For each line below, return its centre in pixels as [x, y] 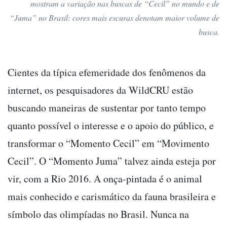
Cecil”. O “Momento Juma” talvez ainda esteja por [112, 161]
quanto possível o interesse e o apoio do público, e [111, 125]
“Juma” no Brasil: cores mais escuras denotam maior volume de [115, 17]
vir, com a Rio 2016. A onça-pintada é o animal [105, 178]
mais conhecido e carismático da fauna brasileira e [112, 196]
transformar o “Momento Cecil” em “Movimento [108, 143]
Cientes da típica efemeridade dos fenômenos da [107, 72]
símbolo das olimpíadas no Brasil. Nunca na [98, 214]
